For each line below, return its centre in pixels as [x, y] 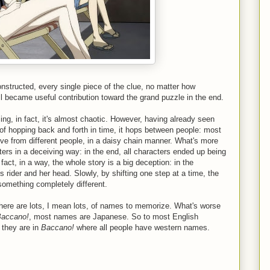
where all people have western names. [142, 228]
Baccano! [58, 228]
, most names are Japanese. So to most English [114, 217]
